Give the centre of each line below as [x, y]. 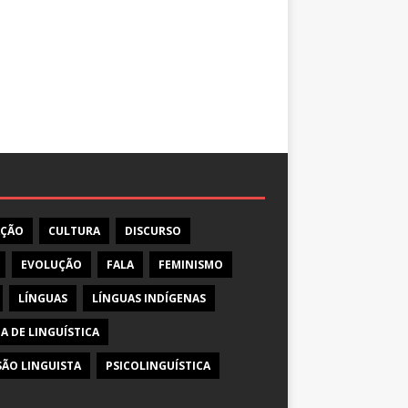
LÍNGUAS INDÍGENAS [149, 299]
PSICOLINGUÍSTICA [158, 366]
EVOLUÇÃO [51, 265]
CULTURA [74, 231]
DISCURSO [153, 231]
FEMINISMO [191, 265]
